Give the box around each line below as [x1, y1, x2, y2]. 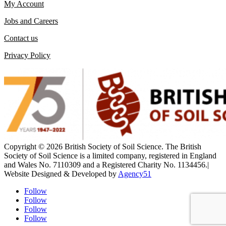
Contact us [4, 34, 38, 43]
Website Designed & [4, 169, 72, 179]
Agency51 [118, 169, 151, 179]
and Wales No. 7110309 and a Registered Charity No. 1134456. [4, 160, 207, 169]
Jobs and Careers [4, 17, 58, 26]
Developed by [72, 169, 118, 179]
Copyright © [4, 142, 46, 151]
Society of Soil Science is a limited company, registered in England [4, 151, 216, 160]
